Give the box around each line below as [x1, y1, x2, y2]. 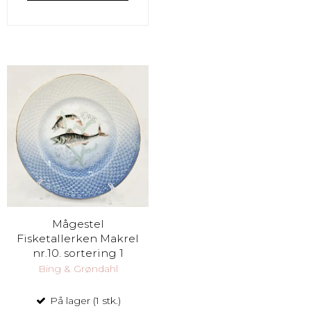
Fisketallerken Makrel [17, 232, 139, 246]
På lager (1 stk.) [47, 294, 121, 307]
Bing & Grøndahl [37, 262, 118, 275]
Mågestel [51, 217, 104, 231]
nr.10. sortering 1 [32, 246, 124, 260]
